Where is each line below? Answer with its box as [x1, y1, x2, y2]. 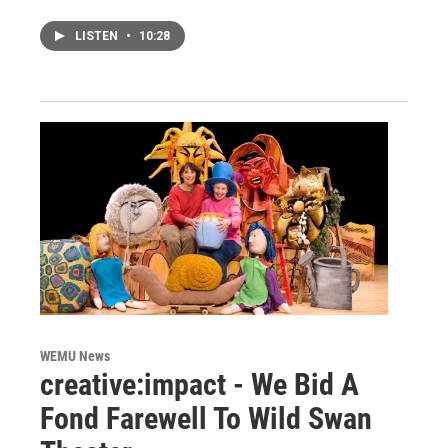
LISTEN [75, 28, 121, 43]
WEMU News [40, 348, 110, 365]
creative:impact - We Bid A [40, 367, 359, 403]
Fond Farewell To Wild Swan [40, 401, 372, 437]
